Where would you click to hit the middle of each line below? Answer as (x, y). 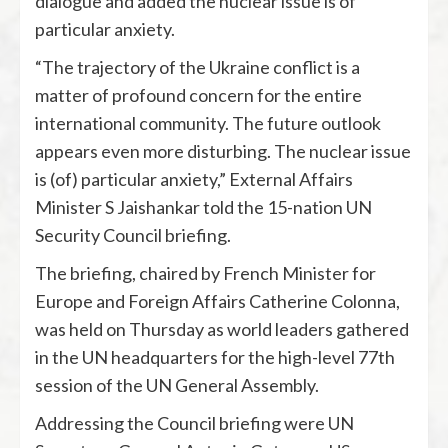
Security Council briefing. (133, 235)
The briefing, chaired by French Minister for (205, 273)
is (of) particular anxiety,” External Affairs (194, 179)
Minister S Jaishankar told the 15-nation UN (203, 207)
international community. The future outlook (208, 123)
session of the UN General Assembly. (177, 385)
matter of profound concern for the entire (198, 95)
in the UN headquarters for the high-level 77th (215, 357)
